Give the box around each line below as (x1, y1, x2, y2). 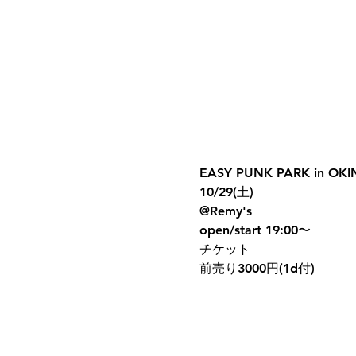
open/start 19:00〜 (199, 222, 311, 238)
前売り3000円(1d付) (199, 261, 315, 276)
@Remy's (199, 203, 252, 219)
